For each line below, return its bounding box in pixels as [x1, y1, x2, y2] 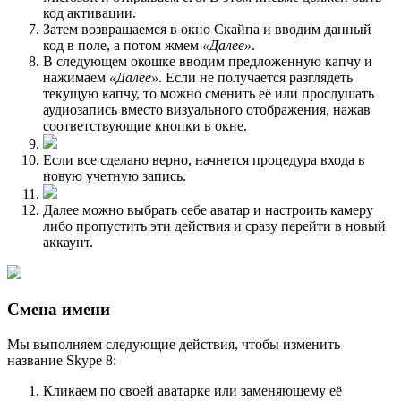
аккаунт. [43, 235, 93, 251]
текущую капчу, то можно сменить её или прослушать [43, 86, 374, 102]
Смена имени [7, 299, 110, 319]
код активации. [43, 5, 136, 21]
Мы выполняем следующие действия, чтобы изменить [7, 336, 340, 352]
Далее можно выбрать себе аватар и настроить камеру [43, 202, 373, 218]
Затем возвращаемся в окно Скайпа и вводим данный [43, 21, 371, 38]
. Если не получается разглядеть [158, 70, 353, 86]
